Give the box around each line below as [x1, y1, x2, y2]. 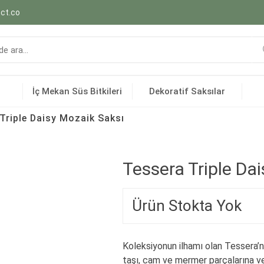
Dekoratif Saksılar [148, 86, 225, 97]
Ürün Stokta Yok [132, 197, 242, 214]
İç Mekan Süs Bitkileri [32, 86, 122, 97]
